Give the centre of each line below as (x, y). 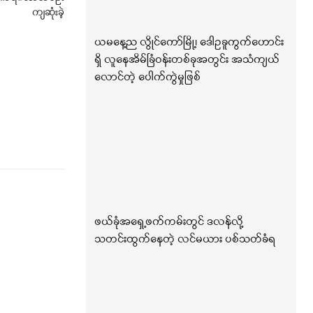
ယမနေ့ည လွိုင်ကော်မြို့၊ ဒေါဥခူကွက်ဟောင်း (189, 43)
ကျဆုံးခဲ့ (49, 13)
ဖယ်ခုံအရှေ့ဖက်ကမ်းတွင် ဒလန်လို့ (168, 223)
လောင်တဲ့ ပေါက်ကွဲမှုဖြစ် (147, 78)
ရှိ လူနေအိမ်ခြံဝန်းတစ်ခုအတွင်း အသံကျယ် (187, 60)
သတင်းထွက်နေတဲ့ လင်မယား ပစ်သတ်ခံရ (184, 240)
